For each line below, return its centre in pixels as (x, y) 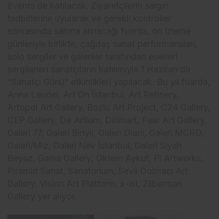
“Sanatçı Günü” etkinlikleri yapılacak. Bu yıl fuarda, (109, 82)
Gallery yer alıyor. (42, 196)
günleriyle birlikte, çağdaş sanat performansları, (103, 44)
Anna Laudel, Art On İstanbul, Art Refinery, (93, 94)
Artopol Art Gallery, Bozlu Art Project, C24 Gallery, (109, 107)
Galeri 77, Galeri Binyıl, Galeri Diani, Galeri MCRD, (106, 132)
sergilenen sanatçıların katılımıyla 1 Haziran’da (99, 69)
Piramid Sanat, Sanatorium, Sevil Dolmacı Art (98, 171)
